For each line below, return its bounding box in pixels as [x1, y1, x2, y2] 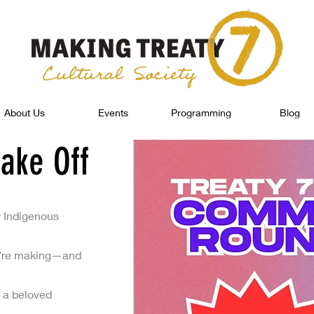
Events [97, 106, 128, 118]
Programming [171, 106, 231, 118]
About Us [4, 106, 45, 118]
